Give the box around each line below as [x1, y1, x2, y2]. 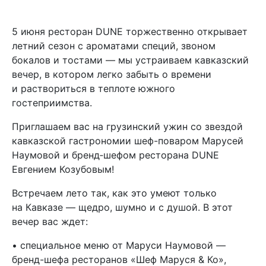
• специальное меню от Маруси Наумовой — [12, 239, 226, 251]
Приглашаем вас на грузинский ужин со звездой [12, 121, 243, 132]
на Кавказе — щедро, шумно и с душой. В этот [12, 201, 233, 213]
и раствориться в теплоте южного [12, 83, 175, 94]
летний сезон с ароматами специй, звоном [12, 40, 216, 52]
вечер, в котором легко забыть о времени [12, 68, 211, 80]
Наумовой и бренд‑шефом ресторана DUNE [12, 149, 219, 161]
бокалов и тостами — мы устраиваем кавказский [12, 54, 249, 66]
